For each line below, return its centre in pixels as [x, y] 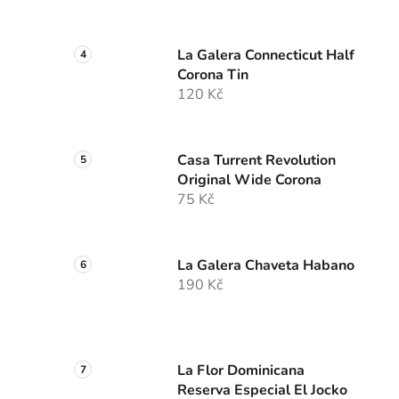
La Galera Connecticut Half [266, 56]
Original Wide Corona [249, 180]
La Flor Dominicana [241, 371]
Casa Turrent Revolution [256, 161]
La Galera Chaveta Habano [266, 266]
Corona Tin [213, 75]
